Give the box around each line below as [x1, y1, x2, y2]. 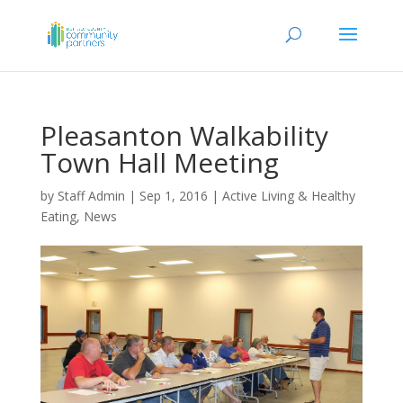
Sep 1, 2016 [139, 187, 208, 204]
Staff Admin [57, 187, 125, 204]
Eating [40, 208, 76, 225]
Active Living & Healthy [221, 187, 355, 204]
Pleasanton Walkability [40, 117, 328, 154]
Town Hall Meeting [40, 144, 279, 181]
